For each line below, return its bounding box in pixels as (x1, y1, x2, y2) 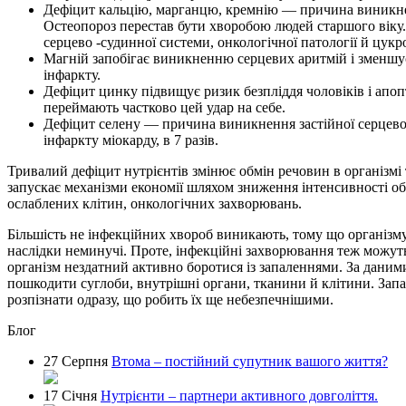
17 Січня (43, 387, 97, 403)
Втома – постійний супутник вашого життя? (111, 353, 388, 369)
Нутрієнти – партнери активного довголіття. (101, 387, 378, 403)
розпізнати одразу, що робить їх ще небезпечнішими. (7, 291, 333, 307)
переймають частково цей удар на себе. (43, 99, 285, 115)
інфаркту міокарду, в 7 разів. (43, 131, 218, 148)
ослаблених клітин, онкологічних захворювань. (7, 195, 302, 211)
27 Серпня (43, 353, 108, 369)
